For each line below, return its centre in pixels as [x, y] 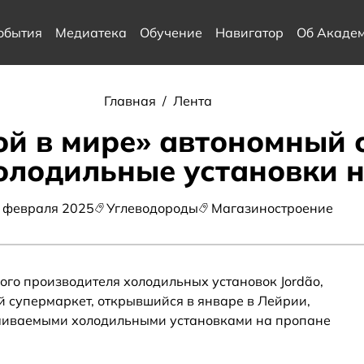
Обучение [171, 32]
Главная [131, 101]
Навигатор [249, 32]
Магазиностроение [272, 208]
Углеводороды [153, 208]
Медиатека [91, 32]
